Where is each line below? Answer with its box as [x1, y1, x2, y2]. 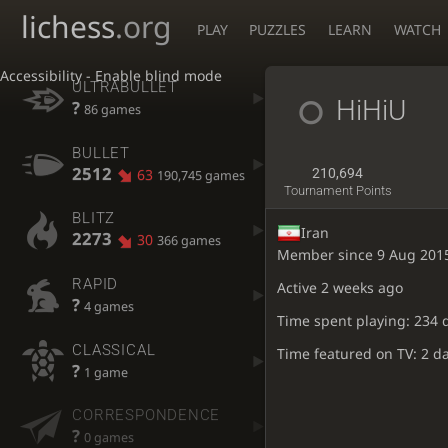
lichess [21, 6, 115, 47]
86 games [84, 101, 142, 119]
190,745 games [156, 166, 245, 184]
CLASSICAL [72, 340, 156, 359]
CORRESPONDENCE [72, 406, 221, 425]
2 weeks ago [320, 277, 403, 297]
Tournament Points [283, 183, 392, 199]
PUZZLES [249, 20, 307, 39]
